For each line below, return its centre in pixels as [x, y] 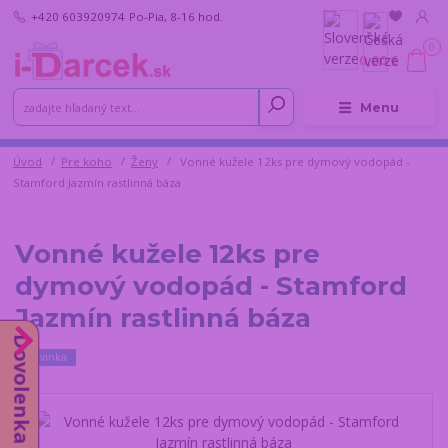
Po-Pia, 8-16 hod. [175, 16]
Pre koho [86, 162]
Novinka [45, 357]
